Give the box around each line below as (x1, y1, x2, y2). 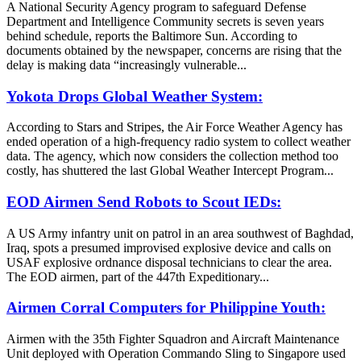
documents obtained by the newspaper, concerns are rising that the (6, 43, 342, 57)
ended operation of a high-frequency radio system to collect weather (6, 135, 351, 149)
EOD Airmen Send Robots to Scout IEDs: (6, 193, 281, 210)
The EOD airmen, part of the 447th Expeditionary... (6, 269, 269, 284)
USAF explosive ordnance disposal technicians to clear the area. (6, 255, 332, 269)
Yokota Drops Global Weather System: (6, 87, 263, 105)
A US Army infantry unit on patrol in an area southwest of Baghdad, (6, 226, 354, 240)
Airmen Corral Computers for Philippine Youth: (6, 299, 326, 317)
